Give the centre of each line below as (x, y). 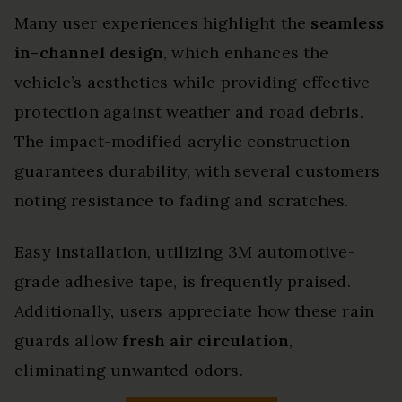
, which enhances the (246, 53)
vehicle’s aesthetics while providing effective (192, 83)
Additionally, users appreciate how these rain (195, 311)
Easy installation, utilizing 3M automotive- (185, 252)
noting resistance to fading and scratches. (182, 201)
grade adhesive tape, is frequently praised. (183, 282)
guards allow (69, 341)
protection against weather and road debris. (189, 112)
